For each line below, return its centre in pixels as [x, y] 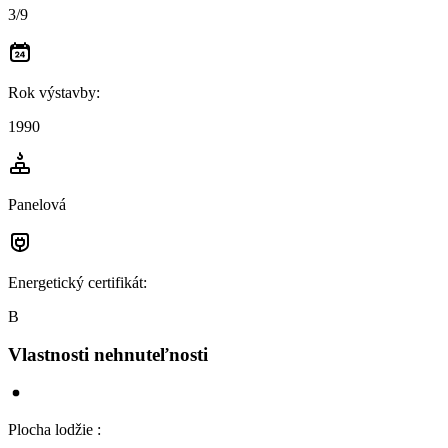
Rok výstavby [52, 92]
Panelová [37, 204]
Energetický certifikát [75, 282]
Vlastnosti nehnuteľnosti [108, 355]
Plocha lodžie [52, 429]
